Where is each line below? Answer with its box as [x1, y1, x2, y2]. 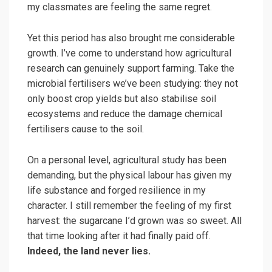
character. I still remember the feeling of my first [27, 200, 231, 212]
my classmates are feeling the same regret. [27, 1, 212, 13]
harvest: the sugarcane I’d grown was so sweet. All [27, 215, 242, 227]
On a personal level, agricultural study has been [27, 154, 226, 166]
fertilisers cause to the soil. [27, 123, 144, 135]
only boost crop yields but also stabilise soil [27, 93, 216, 105]
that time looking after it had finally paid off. [27, 230, 211, 242]
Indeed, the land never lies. [27, 245, 151, 257]
